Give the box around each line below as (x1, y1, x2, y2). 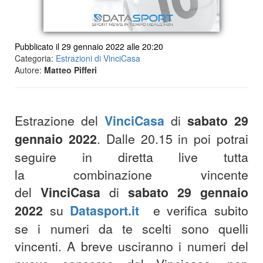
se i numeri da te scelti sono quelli (15, 220, 248, 237)
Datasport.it (70, 201, 140, 220)
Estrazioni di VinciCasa (56, 52, 140, 64)
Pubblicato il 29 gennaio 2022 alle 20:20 (15, 41, 163, 52)
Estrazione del (15, 112, 104, 129)
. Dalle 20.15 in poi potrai (96, 130, 249, 147)
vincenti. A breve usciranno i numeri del (15, 237, 248, 255)
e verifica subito (146, 201, 249, 219)
